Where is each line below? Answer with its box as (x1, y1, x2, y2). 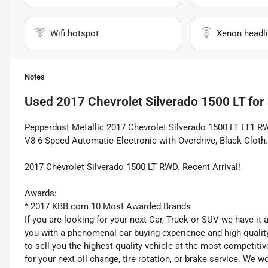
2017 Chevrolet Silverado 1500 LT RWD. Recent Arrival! (25, 162, 240, 173)
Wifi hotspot (50, 28, 99, 39)
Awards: (25, 188, 57, 199)
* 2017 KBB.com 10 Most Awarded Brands (25, 201, 191, 212)
